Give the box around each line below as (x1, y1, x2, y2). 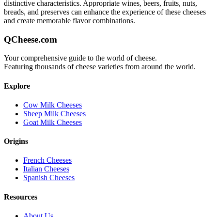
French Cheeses (23, 156, 72, 165)
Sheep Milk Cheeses (23, 109, 86, 118)
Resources (4, 192, 37, 201)
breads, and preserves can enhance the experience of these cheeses (4, 7, 206, 16)
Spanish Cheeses (23, 173, 75, 182)
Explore (4, 81, 30, 90)
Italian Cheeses (23, 165, 69, 173)
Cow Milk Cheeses (23, 100, 82, 109)
